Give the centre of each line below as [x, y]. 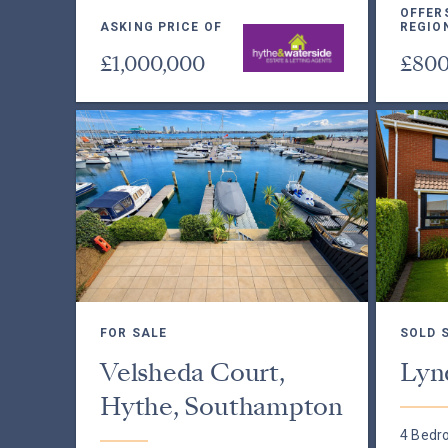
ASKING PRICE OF [161, 27]
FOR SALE [133, 333]
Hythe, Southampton [221, 406]
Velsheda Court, [192, 372]
